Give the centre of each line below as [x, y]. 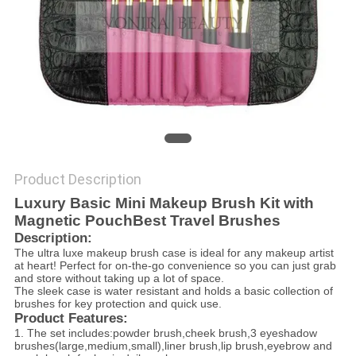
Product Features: [71, 319]
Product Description [77, 180]
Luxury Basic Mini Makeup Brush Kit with [164, 203]
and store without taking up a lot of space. [119, 279]
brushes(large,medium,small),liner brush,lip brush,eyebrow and [173, 346]
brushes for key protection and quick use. [118, 304]
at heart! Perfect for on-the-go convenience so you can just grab [175, 266]
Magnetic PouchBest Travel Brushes [147, 221]
